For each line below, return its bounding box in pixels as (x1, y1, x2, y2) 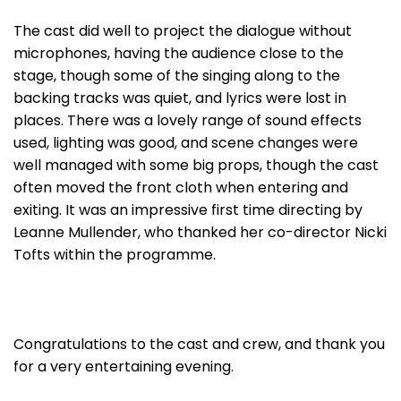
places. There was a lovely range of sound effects (13, 110, 362, 131)
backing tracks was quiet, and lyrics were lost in (13, 88, 346, 108)
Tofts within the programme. (13, 244, 216, 265)
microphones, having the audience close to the (13, 43, 344, 64)
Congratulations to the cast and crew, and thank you (13, 334, 385, 354)
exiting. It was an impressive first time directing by (13, 200, 363, 220)
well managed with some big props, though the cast (13, 155, 379, 175)
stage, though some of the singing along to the (13, 65, 340, 86)
